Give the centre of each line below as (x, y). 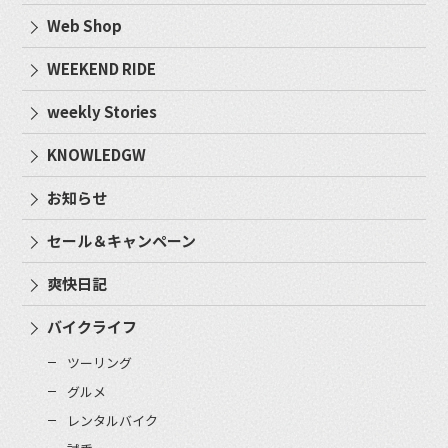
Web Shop (85, 25)
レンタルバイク (113, 420)
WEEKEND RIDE (102, 68)
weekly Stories (102, 111)
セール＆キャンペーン (122, 240)
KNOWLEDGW (97, 154)
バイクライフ (92, 326)
